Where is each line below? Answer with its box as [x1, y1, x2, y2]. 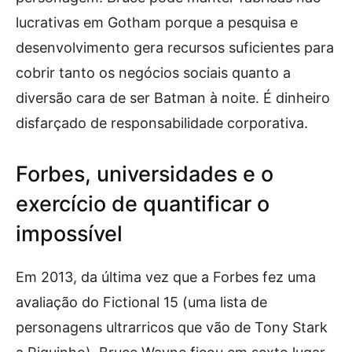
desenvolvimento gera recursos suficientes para [16, 38, 334, 56]
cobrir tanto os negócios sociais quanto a [16, 64, 291, 81]
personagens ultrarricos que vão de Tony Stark [16, 318, 328, 335]
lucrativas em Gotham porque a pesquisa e [16, 13, 298, 31]
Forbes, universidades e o [16, 160, 273, 187]
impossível [16, 220, 123, 247]
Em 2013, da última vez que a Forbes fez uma [16, 268, 316, 285]
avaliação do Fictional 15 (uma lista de [16, 293, 267, 310]
